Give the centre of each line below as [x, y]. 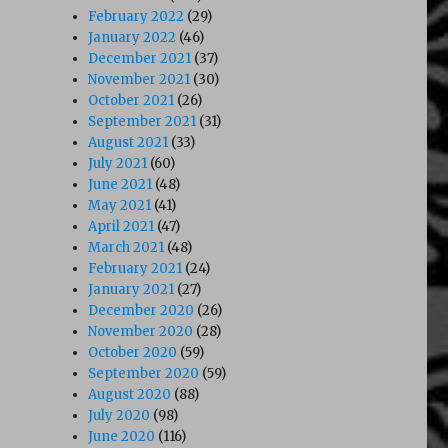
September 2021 [142, 121]
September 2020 [144, 373]
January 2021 [131, 289]
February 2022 [136, 16]
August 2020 [130, 394]
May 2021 [120, 205]
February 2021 [135, 268]
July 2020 [119, 415]
